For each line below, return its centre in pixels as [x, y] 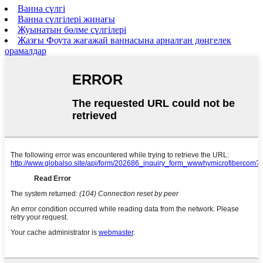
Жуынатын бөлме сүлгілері [72, 30]
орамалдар [26, 51]
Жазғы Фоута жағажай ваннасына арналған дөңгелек [124, 41]
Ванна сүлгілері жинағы [66, 19]
